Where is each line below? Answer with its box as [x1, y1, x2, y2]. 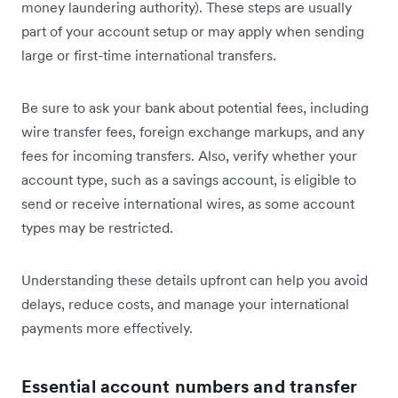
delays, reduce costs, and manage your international [21, 295, 349, 314]
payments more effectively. [21, 319, 193, 338]
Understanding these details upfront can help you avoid [21, 271, 368, 290]
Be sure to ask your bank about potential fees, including [21, 99, 369, 117]
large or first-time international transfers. [21, 46, 276, 65]
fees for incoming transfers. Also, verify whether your [21, 147, 357, 165]
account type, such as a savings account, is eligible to [21, 171, 356, 189]
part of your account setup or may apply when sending [21, 22, 364, 41]
